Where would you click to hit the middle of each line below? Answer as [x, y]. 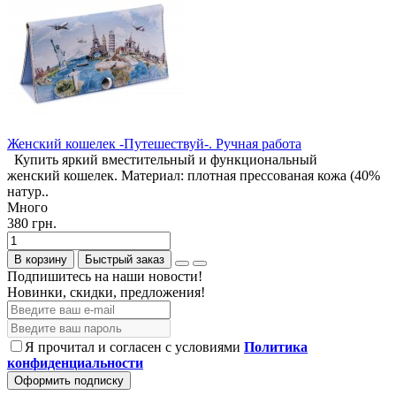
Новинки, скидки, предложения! [106, 293]
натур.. [28, 192]
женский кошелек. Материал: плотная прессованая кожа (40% [194, 176]
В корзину [41, 260]
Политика [276, 347]
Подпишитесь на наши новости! [105, 277]
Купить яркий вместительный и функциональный [162, 160]
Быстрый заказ [125, 260]
